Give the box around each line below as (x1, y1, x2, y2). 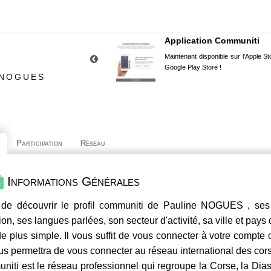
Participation (16, 139, 62, 148)
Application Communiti (165, 36, 260, 45)
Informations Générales (4, 174, 140, 188)
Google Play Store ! (165, 64, 221, 71)
